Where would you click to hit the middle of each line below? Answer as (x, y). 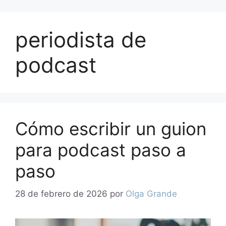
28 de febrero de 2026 (61, 193)
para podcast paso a (101, 150)
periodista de (81, 40)
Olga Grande (151, 193)
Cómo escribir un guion (111, 129)
